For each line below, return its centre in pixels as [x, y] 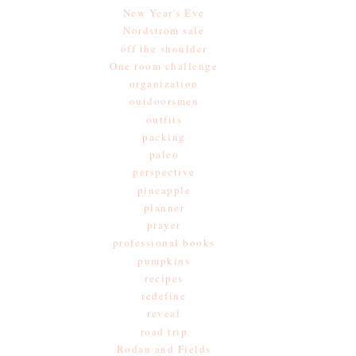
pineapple [164, 190]
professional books [164, 243]
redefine [164, 296]
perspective [164, 172]
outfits [164, 119]
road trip [164, 331]
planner [164, 207]
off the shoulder [164, 48]
